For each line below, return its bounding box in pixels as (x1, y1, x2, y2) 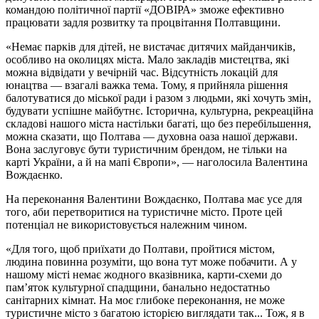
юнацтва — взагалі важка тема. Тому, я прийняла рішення (6, 78, 288, 91)
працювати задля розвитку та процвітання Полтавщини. (6, 16, 281, 28)
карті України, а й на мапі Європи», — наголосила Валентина (6, 155, 308, 168)
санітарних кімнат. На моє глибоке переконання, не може (6, 293, 285, 306)
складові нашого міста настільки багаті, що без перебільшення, (6, 117, 311, 130)
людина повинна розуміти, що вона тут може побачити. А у (6, 255, 297, 268)
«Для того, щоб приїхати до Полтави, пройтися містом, (6, 242, 275, 255)
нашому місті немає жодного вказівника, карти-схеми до (6, 268, 282, 281)
